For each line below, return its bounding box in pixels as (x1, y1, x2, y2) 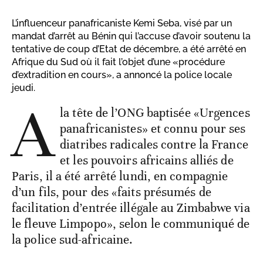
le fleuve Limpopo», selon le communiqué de (12, 216, 250, 232)
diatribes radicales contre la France (60, 137, 248, 153)
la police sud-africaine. (12, 232, 133, 248)
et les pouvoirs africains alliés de (60, 153, 234, 168)
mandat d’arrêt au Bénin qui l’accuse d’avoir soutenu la (12, 31, 251, 42)
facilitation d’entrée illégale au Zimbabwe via (12, 200, 250, 216)
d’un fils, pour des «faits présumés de (12, 184, 211, 200)
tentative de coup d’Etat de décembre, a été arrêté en (12, 43, 246, 55)
